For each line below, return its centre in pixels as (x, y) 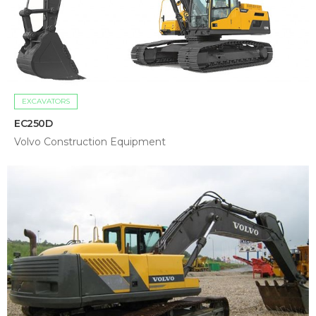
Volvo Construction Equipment (90, 141)
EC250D (34, 123)
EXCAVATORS (46, 101)
